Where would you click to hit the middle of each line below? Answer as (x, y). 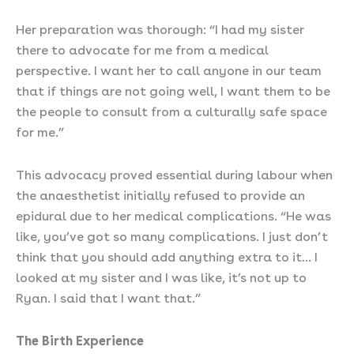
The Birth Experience (80, 339)
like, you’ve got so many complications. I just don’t (172, 235)
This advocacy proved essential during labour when (174, 173)
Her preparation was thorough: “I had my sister (160, 28)
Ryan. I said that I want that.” (108, 296)
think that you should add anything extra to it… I (167, 255)
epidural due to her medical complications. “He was (173, 214)
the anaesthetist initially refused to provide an (160, 194)
